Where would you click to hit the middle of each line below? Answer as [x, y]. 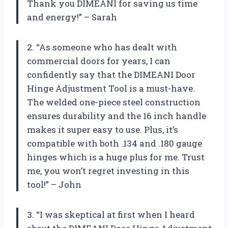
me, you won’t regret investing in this [108, 170]
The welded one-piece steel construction [114, 102]
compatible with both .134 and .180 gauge [115, 143]
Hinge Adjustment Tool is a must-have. [111, 88]
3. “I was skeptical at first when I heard [111, 214]
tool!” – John [54, 184]
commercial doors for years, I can [99, 61]
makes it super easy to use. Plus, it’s [103, 129]
